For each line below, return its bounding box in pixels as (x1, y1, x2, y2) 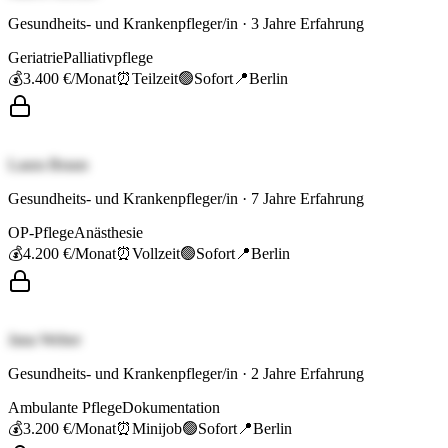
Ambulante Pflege (8, 399, 122, 417)
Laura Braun (8, 156, 88, 174)
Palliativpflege (63, 49, 153, 67)
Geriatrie (8, 49, 63, 67)
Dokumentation (122, 399, 220, 417)
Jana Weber (8, 331, 81, 349)
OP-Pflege (8, 224, 74, 242)
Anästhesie (74, 224, 143, 242)
